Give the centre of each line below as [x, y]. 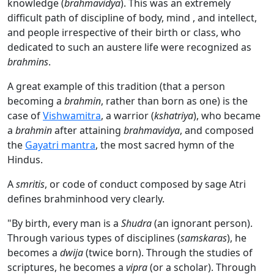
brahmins [28, 62]
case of [25, 116]
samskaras [204, 238]
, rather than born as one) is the [174, 101]
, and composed [217, 131]
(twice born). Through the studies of [168, 253]
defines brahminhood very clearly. [86, 199]
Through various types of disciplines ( [94, 238]
